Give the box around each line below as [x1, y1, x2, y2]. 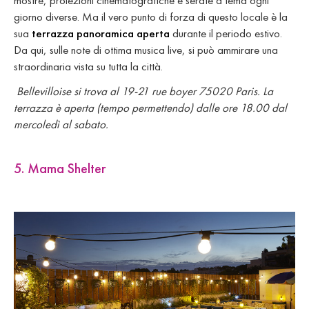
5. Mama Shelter [14, 159, 106, 177]
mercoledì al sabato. [14, 116, 108, 132]
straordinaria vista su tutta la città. [14, 58, 163, 74]
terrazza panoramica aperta [32, 25, 170, 41]
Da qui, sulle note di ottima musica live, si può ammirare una [14, 41, 278, 57]
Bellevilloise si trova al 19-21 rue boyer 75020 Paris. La [14, 83, 273, 99]
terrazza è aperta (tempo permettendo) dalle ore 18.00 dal [14, 99, 287, 115]
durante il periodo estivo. [170, 25, 282, 41]
